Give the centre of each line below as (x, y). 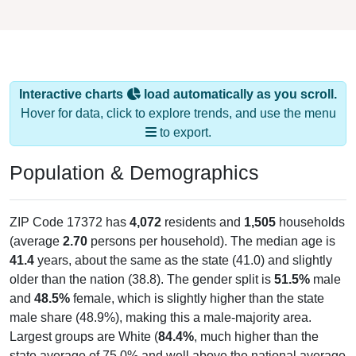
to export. (184, 132)
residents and (203, 222)
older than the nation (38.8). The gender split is (142, 279)
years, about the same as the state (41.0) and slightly (183, 260)
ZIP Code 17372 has (70, 222)
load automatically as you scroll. (239, 94)
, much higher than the (256, 336)
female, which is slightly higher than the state (197, 298)
